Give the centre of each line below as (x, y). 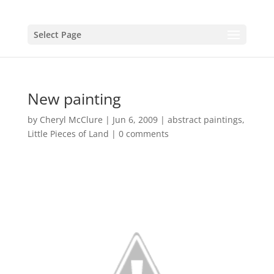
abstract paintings (205, 120)
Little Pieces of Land (68, 134)
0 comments (143, 134)
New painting (74, 98)
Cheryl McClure (71, 120)
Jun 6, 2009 (135, 120)
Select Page (57, 35)
